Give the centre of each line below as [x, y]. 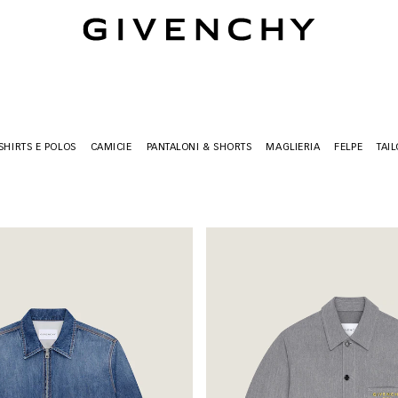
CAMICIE [111, 147]
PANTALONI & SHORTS [199, 147]
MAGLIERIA [293, 147]
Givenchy [106, 16]
